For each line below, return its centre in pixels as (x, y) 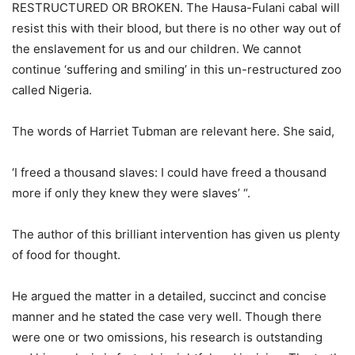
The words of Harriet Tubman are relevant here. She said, (173, 131)
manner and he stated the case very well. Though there (167, 317)
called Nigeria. (52, 90)
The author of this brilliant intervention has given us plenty (176, 234)
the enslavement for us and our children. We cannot (157, 49)
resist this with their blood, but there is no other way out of (176, 28)
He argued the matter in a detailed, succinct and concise (169, 296)
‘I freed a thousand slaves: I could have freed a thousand (169, 172)
